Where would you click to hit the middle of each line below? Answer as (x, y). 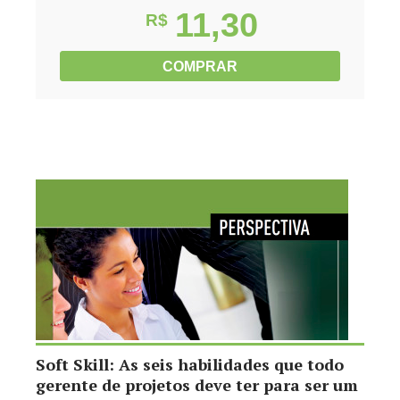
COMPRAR (200, 67)
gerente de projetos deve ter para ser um (197, 385)
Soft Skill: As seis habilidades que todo (190, 364)
